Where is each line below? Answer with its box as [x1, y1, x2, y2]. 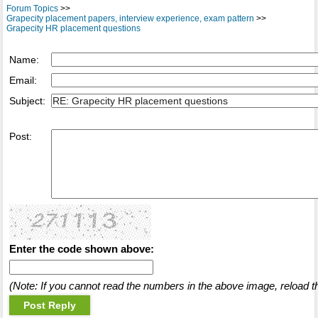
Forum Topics [6, 4, 58, 14]
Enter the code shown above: [9, 243, 154, 256]
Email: [9, 75, 37, 87]
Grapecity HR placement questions [6, 23, 141, 34]
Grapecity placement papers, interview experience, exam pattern [6, 13, 254, 24]
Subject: [9, 95, 45, 107]
